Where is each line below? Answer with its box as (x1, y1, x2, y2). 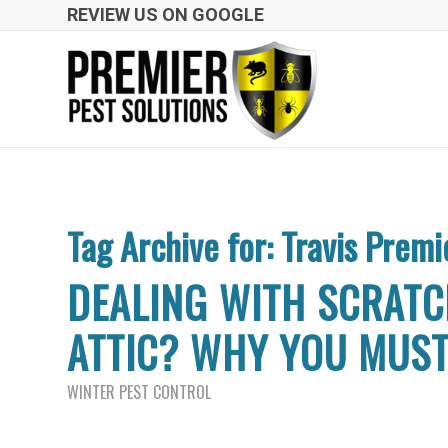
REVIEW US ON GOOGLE (67, 4, 264, 25)
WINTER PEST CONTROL (67, 380, 211, 404)
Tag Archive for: (67, 219, 281, 272)
